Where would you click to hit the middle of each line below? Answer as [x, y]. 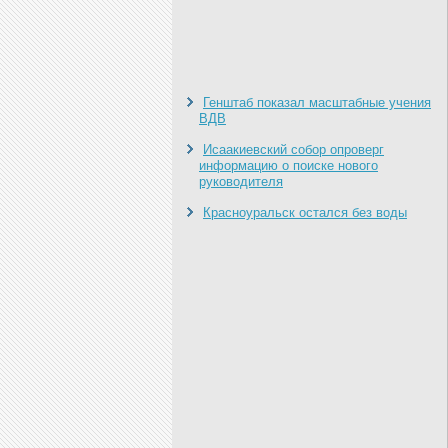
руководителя [241, 181]
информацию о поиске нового [288, 165]
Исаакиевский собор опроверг [293, 149]
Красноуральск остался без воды [305, 212]
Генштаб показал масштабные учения [317, 102]
